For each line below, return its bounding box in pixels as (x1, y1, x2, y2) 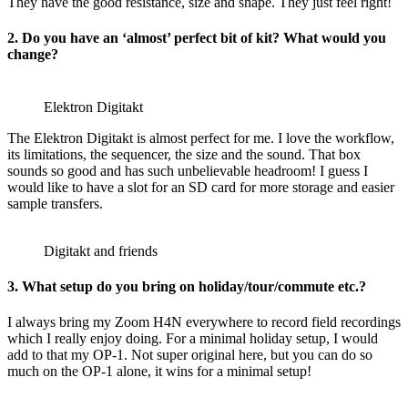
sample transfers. (7, 195, 103, 211)
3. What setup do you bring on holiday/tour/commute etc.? (7, 278, 366, 294)
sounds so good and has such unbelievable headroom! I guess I (7, 162, 368, 178)
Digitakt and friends (44, 242, 158, 259)
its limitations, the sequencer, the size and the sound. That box (7, 146, 361, 162)
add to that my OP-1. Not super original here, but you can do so (7, 347, 372, 363)
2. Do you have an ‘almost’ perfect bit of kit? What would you (7, 30, 386, 46)
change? (7, 46, 58, 63)
